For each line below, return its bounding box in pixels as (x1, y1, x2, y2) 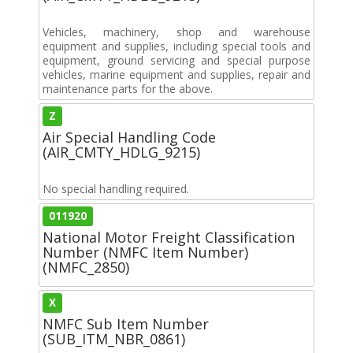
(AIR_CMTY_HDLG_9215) (43, 142, 200, 162)
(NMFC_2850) (43, 257, 129, 277)
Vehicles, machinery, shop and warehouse (43, 24, 310, 39)
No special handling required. (43, 180, 189, 196)
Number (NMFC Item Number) (43, 242, 248, 262)
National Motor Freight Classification (43, 227, 295, 247)
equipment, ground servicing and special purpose (43, 52, 310, 68)
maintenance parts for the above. (43, 80, 213, 96)
